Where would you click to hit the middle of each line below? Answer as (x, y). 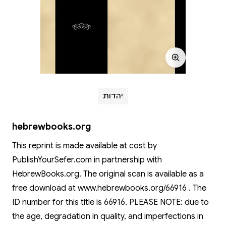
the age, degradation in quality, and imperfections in (108, 216)
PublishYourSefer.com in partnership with (87, 160)
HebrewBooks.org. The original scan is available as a (108, 174)
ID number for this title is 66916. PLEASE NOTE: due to (110, 202)
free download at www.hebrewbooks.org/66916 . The (109, 188)
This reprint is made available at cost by (84, 146)
